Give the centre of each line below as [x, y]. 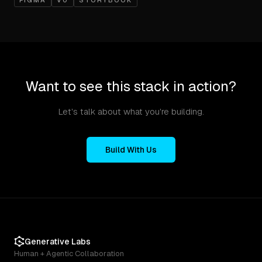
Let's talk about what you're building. [131, 111]
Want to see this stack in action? [131, 86]
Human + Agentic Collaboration [69, 254]
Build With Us [131, 150]
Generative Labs [57, 242]
